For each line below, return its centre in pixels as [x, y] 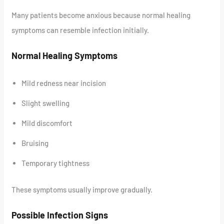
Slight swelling [46, 103]
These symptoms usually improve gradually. [82, 189]
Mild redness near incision [64, 83]
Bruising [35, 143]
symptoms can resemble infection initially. [80, 30]
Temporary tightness [56, 163]
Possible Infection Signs [60, 215]
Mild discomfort [47, 123]
